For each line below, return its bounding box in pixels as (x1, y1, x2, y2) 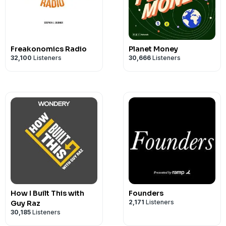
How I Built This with (11, 189, 84, 198)
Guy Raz (11, 199, 40, 208)
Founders (129, 189, 163, 198)
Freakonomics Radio (11, 44, 87, 53)
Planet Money (129, 44, 178, 53)
